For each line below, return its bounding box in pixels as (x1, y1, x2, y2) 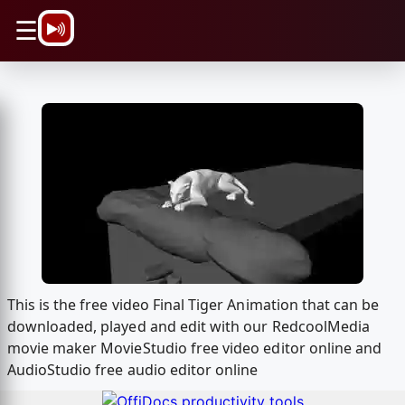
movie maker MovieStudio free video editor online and (6, 338, 382, 359)
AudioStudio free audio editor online (6, 360, 259, 381)
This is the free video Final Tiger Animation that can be (6, 295, 380, 316)
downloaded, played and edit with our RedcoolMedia (6, 316, 371, 337)
